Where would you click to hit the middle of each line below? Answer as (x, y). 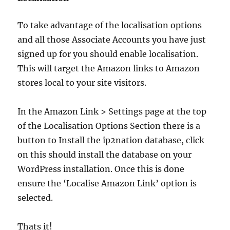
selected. (35, 198)
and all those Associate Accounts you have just (112, 40)
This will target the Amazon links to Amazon (109, 68)
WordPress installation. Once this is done (101, 169)
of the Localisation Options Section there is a (109, 126)
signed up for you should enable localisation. (108, 54)
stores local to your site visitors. (82, 83)
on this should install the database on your (105, 155)
